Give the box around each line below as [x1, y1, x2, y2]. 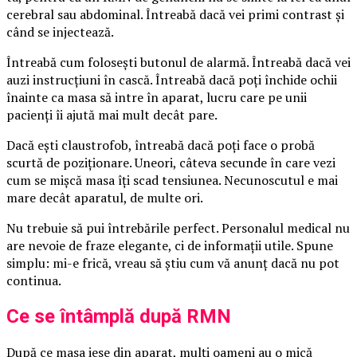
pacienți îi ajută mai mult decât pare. [6, 106, 218, 124]
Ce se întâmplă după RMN [6, 305, 231, 328]
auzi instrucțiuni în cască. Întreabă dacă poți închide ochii [6, 71, 337, 89]
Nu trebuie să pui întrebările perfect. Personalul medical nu [6, 219, 350, 237]
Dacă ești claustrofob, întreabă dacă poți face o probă [6, 136, 315, 155]
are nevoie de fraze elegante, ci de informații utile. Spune [6, 237, 333, 255]
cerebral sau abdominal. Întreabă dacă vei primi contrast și [6, 6, 344, 24]
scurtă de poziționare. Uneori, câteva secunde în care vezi [6, 154, 335, 172]
